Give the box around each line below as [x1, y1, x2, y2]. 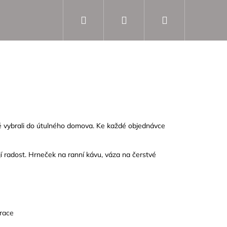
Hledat [86, 13, 118, 26]
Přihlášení [126, 13, 173, 26]
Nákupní [167, 13, 207, 26]
